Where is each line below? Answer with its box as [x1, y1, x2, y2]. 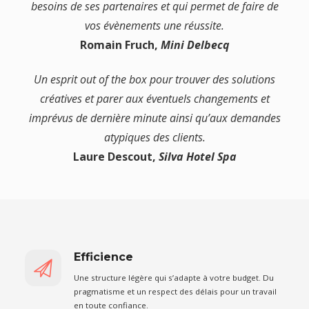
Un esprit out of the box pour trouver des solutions [34, 71, 275, 87]
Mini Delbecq [160, 37, 230, 53]
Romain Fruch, [79, 37, 161, 53]
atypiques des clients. [103, 129, 206, 145]
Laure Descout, [72, 148, 159, 164]
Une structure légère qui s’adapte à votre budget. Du [73, 272, 274, 283]
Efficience [73, 250, 133, 263]
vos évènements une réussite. [85, 18, 224, 34]
